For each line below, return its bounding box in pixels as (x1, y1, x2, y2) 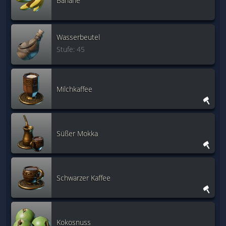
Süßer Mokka (56, 128, 98, 138)
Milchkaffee (56, 84, 92, 94)
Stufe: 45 (56, 44, 85, 54)
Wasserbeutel (56, 32, 100, 42)
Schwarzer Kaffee (56, 173, 110, 183)
